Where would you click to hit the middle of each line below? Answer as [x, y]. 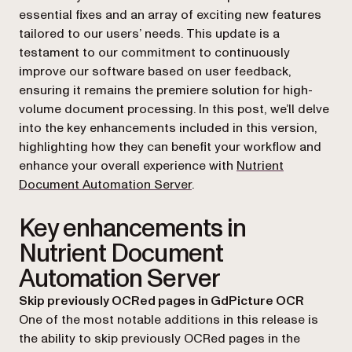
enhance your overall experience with [128, 166]
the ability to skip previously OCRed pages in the [159, 339]
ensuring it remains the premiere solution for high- [166, 90]
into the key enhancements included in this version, [168, 128]
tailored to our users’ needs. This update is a [149, 34]
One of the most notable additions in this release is [169, 320]
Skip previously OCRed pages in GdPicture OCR [161, 301]
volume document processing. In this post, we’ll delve [174, 109]
